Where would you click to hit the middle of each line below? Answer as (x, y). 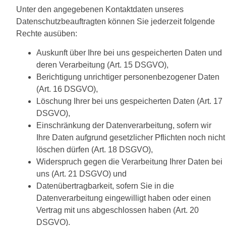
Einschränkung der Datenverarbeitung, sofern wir (124, 126)
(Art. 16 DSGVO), (67, 89)
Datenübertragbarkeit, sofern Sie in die (105, 186)
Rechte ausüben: (47, 33)
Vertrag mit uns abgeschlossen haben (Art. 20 (118, 210)
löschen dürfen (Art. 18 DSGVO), (95, 150)
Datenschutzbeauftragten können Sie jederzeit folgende (116, 21)
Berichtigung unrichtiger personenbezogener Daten (128, 77)
